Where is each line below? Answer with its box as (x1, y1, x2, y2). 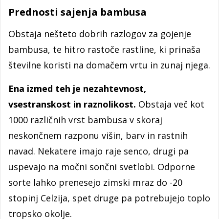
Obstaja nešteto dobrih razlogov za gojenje (8, 27, 191, 40)
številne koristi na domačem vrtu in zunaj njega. (8, 59, 210, 71)
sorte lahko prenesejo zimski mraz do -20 (8, 176, 182, 188)
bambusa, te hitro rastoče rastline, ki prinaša (8, 43, 200, 55)
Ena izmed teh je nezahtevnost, (8, 82, 146, 94)
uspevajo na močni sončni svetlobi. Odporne (8, 160, 195, 173)
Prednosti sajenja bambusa (8, 5, 147, 19)
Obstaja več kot (138, 98, 204, 110)
